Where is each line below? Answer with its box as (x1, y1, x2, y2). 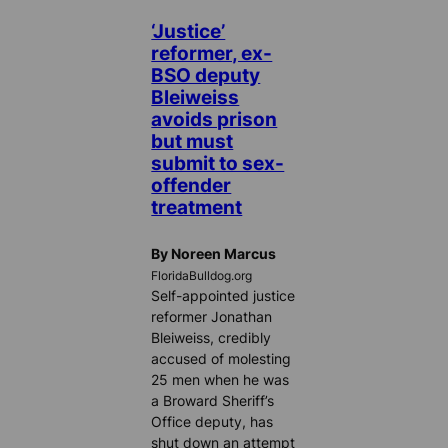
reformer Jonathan (151, 307, 273, 325)
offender (151, 173, 232, 196)
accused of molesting (151, 349, 292, 367)
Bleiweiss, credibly (151, 328, 272, 346)
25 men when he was (151, 370, 290, 388)
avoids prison (151, 107, 278, 130)
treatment (151, 195, 243, 218)
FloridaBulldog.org (151, 268, 253, 283)
